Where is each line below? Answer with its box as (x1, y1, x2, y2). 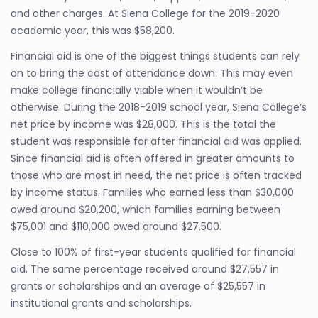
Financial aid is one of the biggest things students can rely (11, 49, 300, 63)
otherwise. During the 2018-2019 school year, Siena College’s (11, 100, 307, 114)
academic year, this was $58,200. (11, 23, 175, 38)
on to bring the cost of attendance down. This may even (11, 66, 293, 80)
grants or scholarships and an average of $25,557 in (11, 279, 265, 293)
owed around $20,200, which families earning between (11, 202, 280, 216)
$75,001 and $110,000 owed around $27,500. (11, 219, 221, 234)
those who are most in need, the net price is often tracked (11, 168, 302, 182)
